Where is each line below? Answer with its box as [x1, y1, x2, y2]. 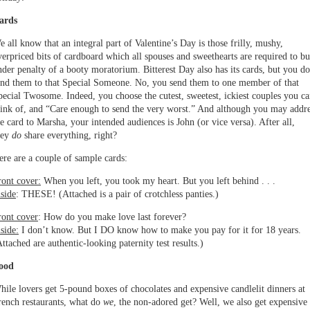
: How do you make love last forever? [38, 212, 186, 223]
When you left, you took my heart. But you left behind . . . [41, 176, 275, 187]
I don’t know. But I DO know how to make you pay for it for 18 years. [19, 225, 301, 236]
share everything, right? [24, 130, 117, 141]
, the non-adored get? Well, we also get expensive [113, 297, 307, 308]
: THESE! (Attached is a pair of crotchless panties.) [16, 189, 219, 200]
